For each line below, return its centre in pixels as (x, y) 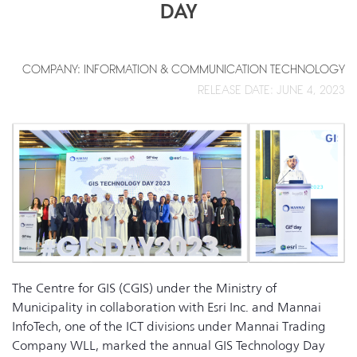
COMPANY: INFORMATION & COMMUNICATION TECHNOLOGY (184, 69)
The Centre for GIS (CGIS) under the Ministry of (144, 288)
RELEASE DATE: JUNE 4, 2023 (271, 90)
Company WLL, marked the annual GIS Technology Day (169, 346)
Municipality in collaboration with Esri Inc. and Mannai (167, 308)
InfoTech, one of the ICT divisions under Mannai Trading (169, 327)
